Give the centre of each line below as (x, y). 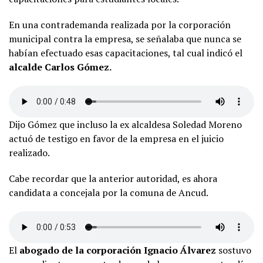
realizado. (29, 153)
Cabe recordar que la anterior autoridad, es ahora (113, 178)
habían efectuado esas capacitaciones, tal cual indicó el (126, 53)
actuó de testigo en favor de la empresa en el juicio (116, 139)
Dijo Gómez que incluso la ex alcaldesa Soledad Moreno (125, 124)
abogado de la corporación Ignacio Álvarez (118, 250)
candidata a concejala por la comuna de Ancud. (109, 193)
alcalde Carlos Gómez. (60, 67)
